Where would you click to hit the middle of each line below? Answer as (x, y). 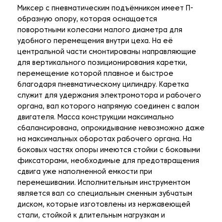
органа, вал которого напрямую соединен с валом (108, 107)
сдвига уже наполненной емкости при (85, 172)
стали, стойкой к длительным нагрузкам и (91, 216)
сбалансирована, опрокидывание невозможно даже (111, 129)
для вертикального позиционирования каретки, (102, 63)
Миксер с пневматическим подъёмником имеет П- (105, 9)
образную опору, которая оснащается (87, 20)
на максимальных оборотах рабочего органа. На (105, 140)
